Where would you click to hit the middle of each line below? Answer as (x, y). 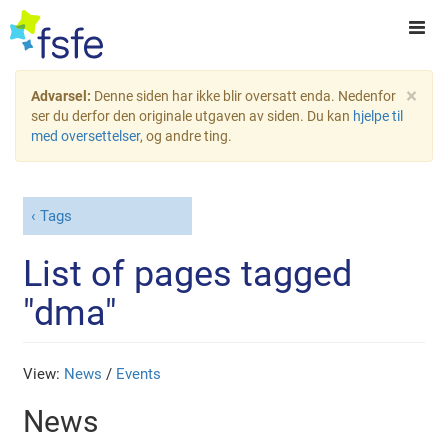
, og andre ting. (186, 136)
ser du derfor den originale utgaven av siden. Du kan (192, 116)
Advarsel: (62, 96)
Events (139, 373)
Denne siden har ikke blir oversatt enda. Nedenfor (245, 96)
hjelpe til (378, 116)
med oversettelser (85, 136)
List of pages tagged (188, 273)
